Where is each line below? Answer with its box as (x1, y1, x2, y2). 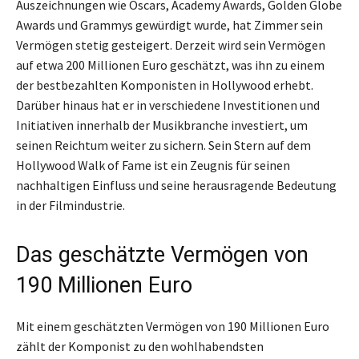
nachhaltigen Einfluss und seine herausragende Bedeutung (16, 176, 337, 193)
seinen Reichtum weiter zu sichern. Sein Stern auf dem (16, 136, 311, 153)
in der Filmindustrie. (16, 196, 125, 213)
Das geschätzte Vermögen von (16, 241, 309, 268)
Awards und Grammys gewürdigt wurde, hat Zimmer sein (16, 16, 323, 33)
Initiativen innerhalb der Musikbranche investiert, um (16, 116, 308, 133)
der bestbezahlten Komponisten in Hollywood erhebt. (16, 76, 313, 93)
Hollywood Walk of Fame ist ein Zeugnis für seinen (16, 156, 290, 173)
